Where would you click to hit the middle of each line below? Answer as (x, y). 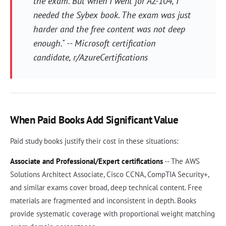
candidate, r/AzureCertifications (90, 58)
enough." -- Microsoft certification (94, 43)
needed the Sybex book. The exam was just (112, 15)
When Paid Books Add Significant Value (94, 120)
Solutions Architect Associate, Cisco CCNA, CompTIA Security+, (109, 174)
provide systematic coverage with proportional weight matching (112, 214)
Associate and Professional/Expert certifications (87, 161)
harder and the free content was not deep (109, 29)
